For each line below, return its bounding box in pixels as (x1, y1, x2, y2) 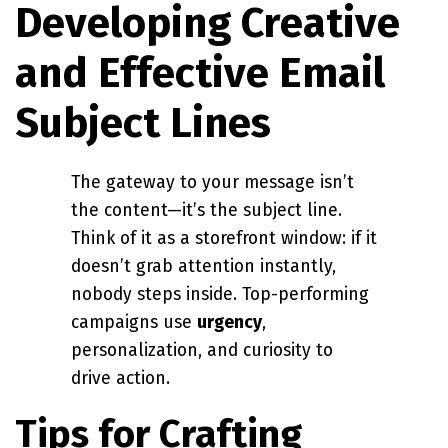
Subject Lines (15, 97, 271, 148)
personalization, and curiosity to (71, 340, 333, 362)
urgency (197, 312, 262, 334)
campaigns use (71, 312, 197, 334)
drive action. (71, 368, 170, 390)
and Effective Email (15, 47, 385, 98)
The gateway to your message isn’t (71, 172, 354, 194)
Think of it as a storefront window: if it (71, 228, 377, 250)
